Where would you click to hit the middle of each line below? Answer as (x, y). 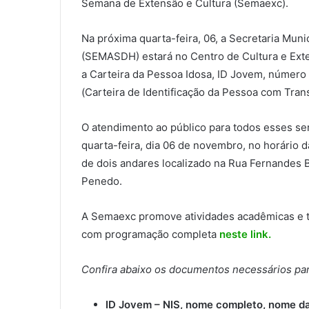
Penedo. (102, 181)
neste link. (244, 235)
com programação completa (149, 235)
